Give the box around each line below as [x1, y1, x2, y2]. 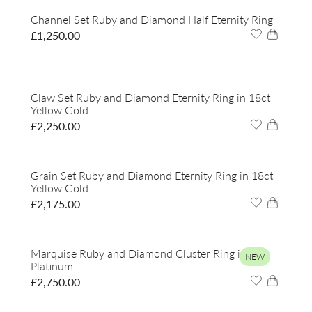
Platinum [31, 259, 73, 273]
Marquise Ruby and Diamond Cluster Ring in [31, 247, 247, 260]
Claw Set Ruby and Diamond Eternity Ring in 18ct [31, 91, 270, 104]
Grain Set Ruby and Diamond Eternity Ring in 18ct [31, 169, 273, 182]
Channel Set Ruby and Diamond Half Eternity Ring [31, 13, 273, 26]
